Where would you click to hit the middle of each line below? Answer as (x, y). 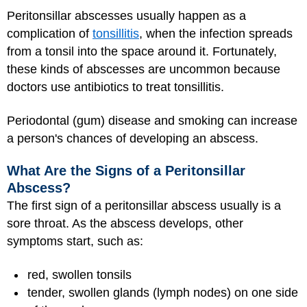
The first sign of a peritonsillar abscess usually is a (144, 206)
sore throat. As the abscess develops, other (125, 223)
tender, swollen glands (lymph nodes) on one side (163, 292)
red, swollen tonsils (79, 274)
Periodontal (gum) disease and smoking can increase (152, 120)
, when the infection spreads (216, 34)
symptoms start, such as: (75, 241)
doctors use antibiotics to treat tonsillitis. (115, 87)
